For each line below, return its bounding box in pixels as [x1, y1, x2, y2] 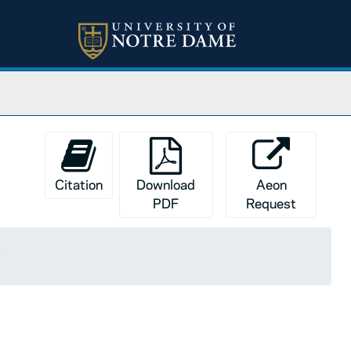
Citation [54, 175, 103, 193]
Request [246, 194, 297, 212]
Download [136, 175, 196, 193]
